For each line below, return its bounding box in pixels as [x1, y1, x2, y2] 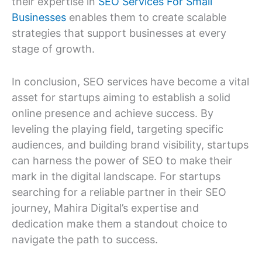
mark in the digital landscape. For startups [12, 170, 220, 182]
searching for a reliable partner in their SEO [12, 185, 226, 198]
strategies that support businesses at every [12, 26, 226, 39]
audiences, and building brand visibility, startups [12, 138, 249, 151]
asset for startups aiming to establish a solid [12, 91, 230, 104]
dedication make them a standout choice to [12, 217, 227, 230]
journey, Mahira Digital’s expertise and [12, 201, 199, 214]
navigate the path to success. [12, 233, 158, 246]
